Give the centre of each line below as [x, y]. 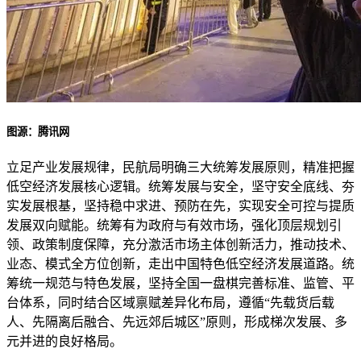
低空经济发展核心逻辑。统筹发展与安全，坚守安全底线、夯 [180, 187]
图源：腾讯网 [38, 132]
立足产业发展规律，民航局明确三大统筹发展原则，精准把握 [180, 168]
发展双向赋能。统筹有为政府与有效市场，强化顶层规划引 [174, 226]
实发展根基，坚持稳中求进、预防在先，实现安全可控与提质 [180, 206]
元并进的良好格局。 [64, 342]
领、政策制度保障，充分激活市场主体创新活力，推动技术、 [180, 245]
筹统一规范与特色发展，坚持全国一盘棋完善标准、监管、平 [180, 284]
